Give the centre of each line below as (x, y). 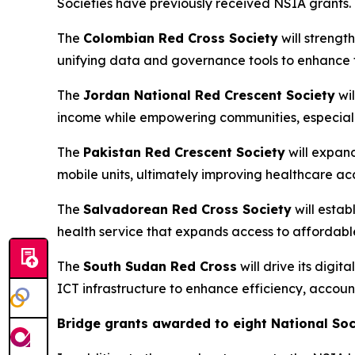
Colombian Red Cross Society (181, 38)
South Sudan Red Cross (160, 266)
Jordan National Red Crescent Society (209, 95)
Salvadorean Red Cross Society (187, 209)
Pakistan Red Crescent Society (184, 152)
